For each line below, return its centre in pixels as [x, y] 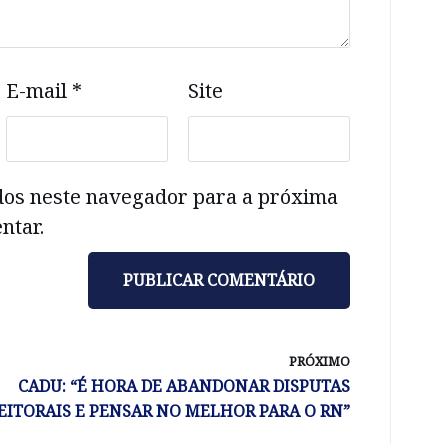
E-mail [39, 91]
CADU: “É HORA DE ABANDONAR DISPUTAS [184, 386]
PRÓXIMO [319, 361]
